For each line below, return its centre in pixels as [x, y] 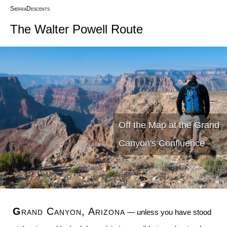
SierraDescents [30, 9]
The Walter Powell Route [77, 29]
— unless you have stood [168, 212]
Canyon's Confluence [162, 143]
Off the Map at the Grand [169, 125]
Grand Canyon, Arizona [73, 211]
